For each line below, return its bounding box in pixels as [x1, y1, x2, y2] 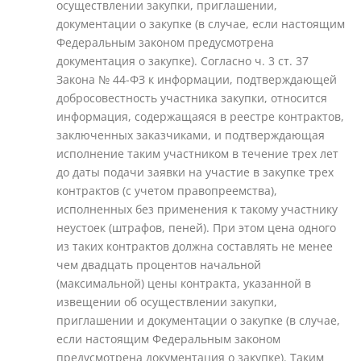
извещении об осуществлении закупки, [56, 294, 277, 309]
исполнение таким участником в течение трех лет [56, 146, 338, 161]
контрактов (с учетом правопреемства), [56, 183, 277, 198]
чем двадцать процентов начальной [56, 257, 261, 272]
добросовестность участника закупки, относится [56, 90, 327, 106]
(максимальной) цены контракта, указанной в [56, 276, 311, 291]
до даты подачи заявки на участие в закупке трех [56, 164, 334, 180]
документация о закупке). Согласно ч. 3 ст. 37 [56, 53, 309, 68]
